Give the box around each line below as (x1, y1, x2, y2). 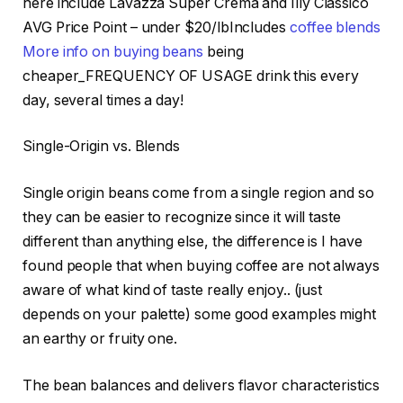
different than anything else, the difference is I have (22, 233, 363, 251)
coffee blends (289, 18, 381, 36)
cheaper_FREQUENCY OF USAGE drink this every (22, 67, 359, 85)
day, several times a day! (22, 91, 184, 109)
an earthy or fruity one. (22, 330, 178, 348)
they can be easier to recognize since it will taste (22, 209, 341, 227)
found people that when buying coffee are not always (22, 257, 380, 275)
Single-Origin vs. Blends (22, 138, 181, 156)
